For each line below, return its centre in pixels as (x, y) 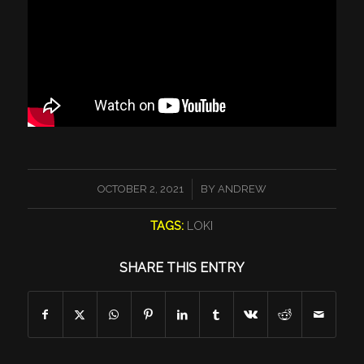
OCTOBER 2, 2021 (140, 189)
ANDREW (242, 189)
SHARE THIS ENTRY (182, 268)
